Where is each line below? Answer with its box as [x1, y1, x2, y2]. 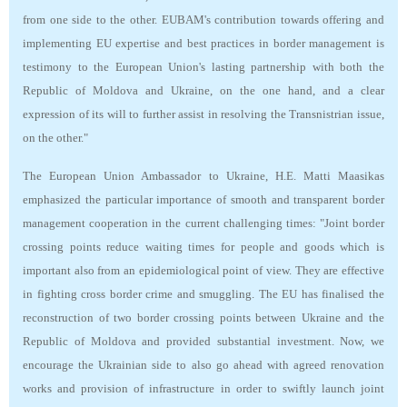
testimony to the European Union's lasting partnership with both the [23, 60, 384, 74]
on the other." [23, 131, 88, 145]
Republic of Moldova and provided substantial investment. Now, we [23, 334, 384, 349]
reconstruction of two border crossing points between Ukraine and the [23, 311, 384, 325]
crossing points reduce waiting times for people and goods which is [23, 240, 384, 254]
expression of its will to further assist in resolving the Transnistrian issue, [23, 107, 384, 122]
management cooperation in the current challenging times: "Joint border [23, 216, 384, 231]
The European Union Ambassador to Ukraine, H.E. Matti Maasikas [23, 169, 384, 184]
